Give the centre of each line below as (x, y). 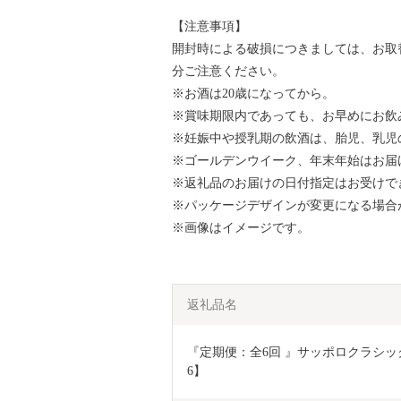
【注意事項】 (209, 26)
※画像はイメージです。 (241, 227)
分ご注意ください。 (228, 71)
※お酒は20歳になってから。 (253, 93)
